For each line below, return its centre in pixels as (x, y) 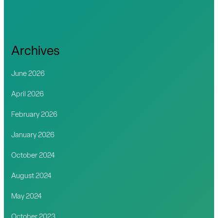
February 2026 (35, 115)
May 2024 (27, 197)
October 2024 (33, 156)
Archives (36, 52)
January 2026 (33, 135)
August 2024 (32, 176)
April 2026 (28, 94)
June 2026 (28, 74)
